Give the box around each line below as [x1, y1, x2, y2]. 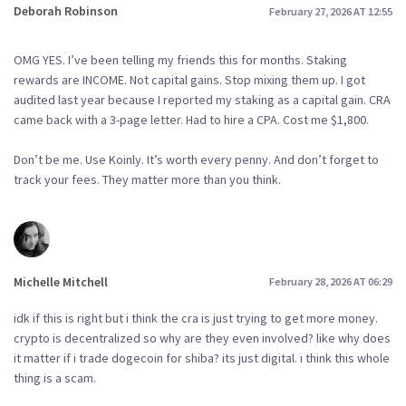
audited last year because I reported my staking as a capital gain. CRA [14, 91, 391, 108]
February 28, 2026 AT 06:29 [269, 275, 392, 289]
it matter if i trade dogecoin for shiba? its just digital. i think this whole [14, 349, 390, 366]
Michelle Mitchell [14, 273, 108, 290]
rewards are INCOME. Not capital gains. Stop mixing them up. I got [14, 71, 365, 88]
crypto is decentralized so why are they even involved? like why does [14, 329, 391, 346]
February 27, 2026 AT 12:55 [269, 4, 392, 18]
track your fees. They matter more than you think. [14, 170, 281, 188]
